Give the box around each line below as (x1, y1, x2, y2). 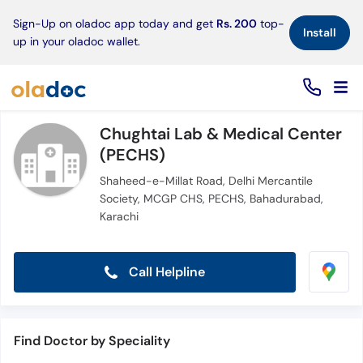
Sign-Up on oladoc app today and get (13, 16, 216, 31)
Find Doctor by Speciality (13, 332, 170, 349)
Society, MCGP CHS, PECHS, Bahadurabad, (99, 191, 323, 206)
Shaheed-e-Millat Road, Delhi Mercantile (99, 173, 313, 188)
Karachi (99, 209, 139, 224)
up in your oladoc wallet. (13, 34, 140, 49)
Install (303, 24, 336, 40)
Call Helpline (126, 263, 205, 280)
